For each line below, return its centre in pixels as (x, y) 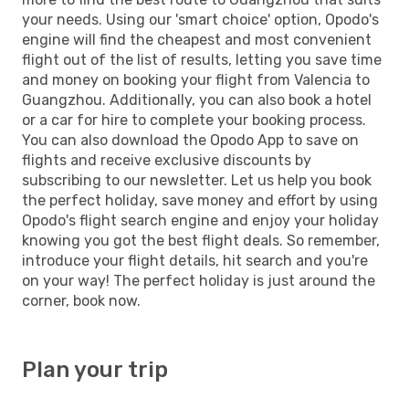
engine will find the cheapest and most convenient (197, 39)
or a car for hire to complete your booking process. (194, 120)
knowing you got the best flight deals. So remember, (201, 240)
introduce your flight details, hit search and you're (195, 260)
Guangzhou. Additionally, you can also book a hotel (197, 100)
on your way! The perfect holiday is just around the (199, 280)
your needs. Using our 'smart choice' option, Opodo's (200, 19)
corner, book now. (81, 300)
